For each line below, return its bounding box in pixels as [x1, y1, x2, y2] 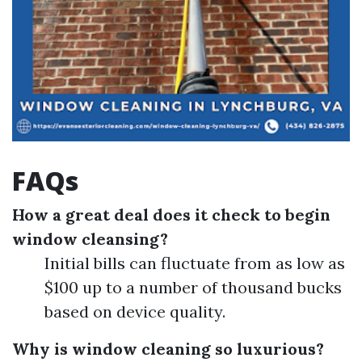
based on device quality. [44, 301, 225, 322]
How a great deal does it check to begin [12, 204, 330, 225]
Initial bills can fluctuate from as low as [44, 253, 345, 273]
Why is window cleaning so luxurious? [12, 339, 324, 359]
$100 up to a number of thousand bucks [44, 277, 342, 297]
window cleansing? [12, 229, 168, 249]
